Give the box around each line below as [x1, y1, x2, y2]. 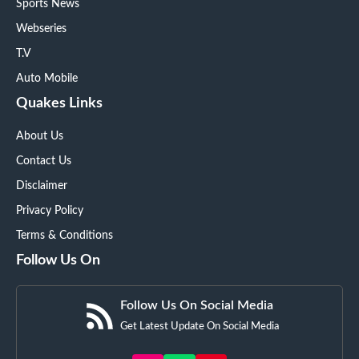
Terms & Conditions [16, 229, 113, 241]
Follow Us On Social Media [120, 298, 273, 312]
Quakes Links [16, 95, 103, 111]
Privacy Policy [16, 204, 83, 216]
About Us [16, 130, 63, 142]
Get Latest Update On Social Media [120, 321, 279, 332]
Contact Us [16, 155, 71, 167]
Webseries [16, 22, 67, 34]
